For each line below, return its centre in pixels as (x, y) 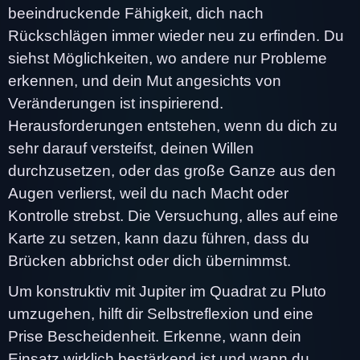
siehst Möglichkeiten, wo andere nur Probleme (168, 58)
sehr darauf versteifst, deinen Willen (131, 148)
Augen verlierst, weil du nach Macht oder (148, 193)
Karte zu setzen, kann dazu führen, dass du (159, 238)
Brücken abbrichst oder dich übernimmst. (149, 260)
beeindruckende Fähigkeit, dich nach (136, 13)
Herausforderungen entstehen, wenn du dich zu (173, 125)
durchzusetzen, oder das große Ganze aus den (172, 170)
